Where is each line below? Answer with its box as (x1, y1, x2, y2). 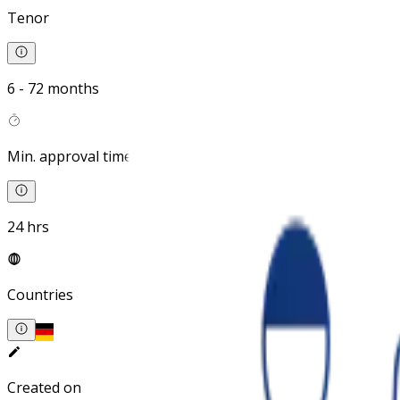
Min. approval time (7, 146, 132, 167)
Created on (7, 378, 81, 398)
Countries (7, 285, 73, 305)
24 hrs (7, 217, 49, 237)
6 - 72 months (7, 79, 99, 99)
